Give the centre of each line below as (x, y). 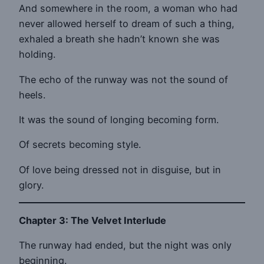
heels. (32, 95)
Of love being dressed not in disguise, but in (120, 169)
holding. (37, 55)
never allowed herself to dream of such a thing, (127, 24)
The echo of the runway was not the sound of (123, 79)
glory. (31, 185)
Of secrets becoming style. (80, 145)
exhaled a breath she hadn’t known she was (119, 39)
